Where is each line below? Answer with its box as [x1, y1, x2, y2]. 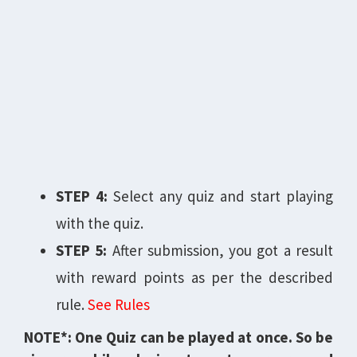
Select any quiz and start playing [107, 186, 334, 206]
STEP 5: [56, 241, 108, 260]
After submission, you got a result [107, 241, 334, 260]
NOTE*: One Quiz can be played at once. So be [24, 328, 333, 347]
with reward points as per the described [56, 268, 333, 287]
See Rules [88, 295, 150, 314]
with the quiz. [56, 214, 143, 233]
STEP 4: [56, 186, 108, 206]
